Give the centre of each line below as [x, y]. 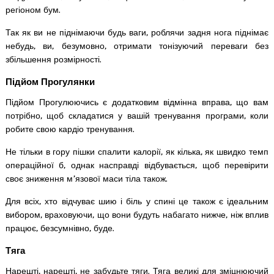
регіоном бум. [33, 10]
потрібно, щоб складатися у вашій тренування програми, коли [137, 116]
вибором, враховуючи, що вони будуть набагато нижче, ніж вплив [137, 215]
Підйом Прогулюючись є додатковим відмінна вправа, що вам [137, 102]
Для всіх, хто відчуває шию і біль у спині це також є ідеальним [137, 201]
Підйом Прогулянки [50, 81]
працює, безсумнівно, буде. [60, 228]
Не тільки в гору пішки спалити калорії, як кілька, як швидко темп [137, 152]
